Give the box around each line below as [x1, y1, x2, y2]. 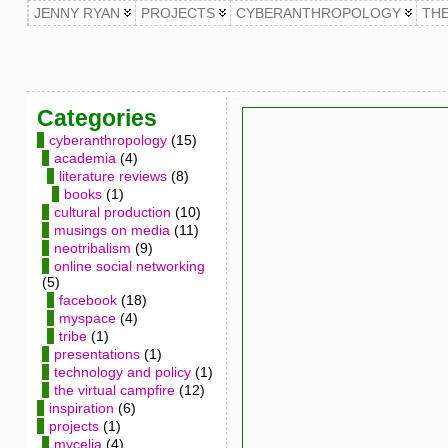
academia [53, 150, 116, 166]
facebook [58, 292, 117, 308]
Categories [36, 105, 157, 131]
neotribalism [53, 240, 131, 256]
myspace [58, 310, 116, 326]
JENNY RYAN [33, 5, 120, 21]
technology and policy [53, 364, 191, 380]
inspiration [48, 400, 114, 416]
